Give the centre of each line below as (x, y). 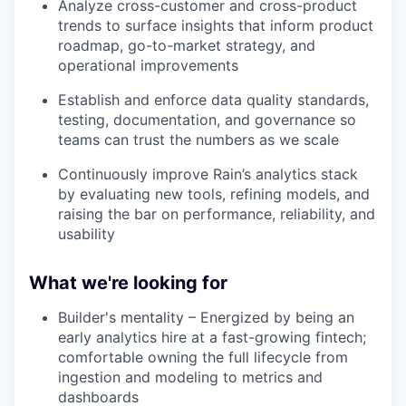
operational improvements (148, 65)
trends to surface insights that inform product (216, 25)
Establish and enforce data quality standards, (213, 99)
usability (87, 233)
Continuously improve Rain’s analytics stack (208, 174)
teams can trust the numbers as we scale (198, 139)
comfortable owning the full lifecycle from (203, 357)
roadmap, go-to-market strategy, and (187, 45)
